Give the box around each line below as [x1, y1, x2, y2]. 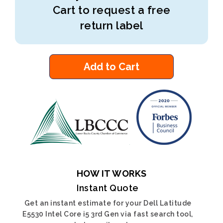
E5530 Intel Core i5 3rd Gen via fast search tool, [22, 210, 193, 218]
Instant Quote [77, 183, 139, 193]
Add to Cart [84, 61, 139, 73]
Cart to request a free [52, 3, 171, 16]
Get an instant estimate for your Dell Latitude [24, 199, 192, 207]
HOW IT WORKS [76, 168, 147, 179]
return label [80, 19, 143, 32]
